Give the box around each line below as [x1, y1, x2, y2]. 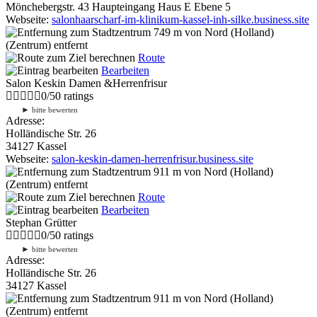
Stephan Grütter [6, 216, 76, 229]
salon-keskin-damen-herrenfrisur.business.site [52, 152, 253, 165]
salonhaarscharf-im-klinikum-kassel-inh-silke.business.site [52, 13, 309, 25]
